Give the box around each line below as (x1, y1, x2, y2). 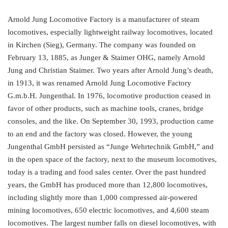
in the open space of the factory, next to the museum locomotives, (8, 155, 217, 164)
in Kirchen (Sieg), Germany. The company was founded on (8, 41, 196, 49)
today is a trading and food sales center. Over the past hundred (8, 168, 206, 177)
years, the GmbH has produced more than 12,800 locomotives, (8, 181, 208, 189)
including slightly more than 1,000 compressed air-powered (8, 193, 197, 202)
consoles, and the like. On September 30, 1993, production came (8, 117, 214, 126)
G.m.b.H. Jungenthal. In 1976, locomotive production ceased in (8, 92, 211, 100)
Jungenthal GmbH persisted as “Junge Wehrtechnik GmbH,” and (8, 142, 214, 151)
